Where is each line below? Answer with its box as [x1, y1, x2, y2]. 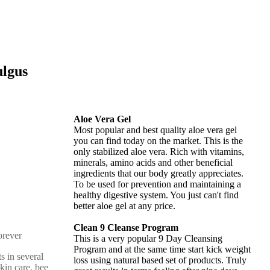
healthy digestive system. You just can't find [74, 190, 239, 200]
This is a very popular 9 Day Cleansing [74, 233, 222, 243]
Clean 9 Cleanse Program [74, 222, 178, 233]
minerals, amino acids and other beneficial [74, 157, 233, 168]
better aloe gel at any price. [74, 201, 175, 211]
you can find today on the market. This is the [74, 136, 243, 146]
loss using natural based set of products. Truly [74, 255, 246, 265]
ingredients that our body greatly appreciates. [74, 168, 243, 178]
